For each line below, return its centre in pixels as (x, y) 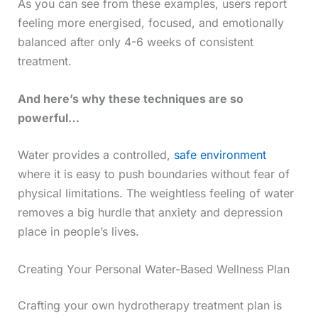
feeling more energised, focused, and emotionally (150, 22)
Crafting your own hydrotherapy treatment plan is (149, 305)
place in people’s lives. (78, 232)
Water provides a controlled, (95, 155)
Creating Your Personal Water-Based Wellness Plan (153, 269)
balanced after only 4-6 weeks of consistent (135, 42)
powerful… (48, 117)
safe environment (220, 155)
